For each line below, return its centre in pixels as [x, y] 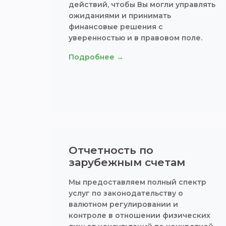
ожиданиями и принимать [120, 16]
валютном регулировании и [123, 204]
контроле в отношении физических [139, 215]
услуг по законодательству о [126, 193]
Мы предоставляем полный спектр [137, 182]
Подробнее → [96, 57]
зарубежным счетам [127, 162]
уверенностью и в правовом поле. [135, 38]
